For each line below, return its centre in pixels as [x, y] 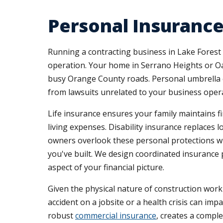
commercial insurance [116, 216]
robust [61, 216]
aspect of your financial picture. [106, 167]
